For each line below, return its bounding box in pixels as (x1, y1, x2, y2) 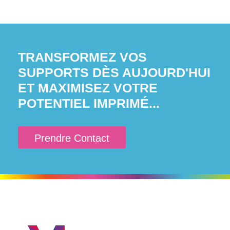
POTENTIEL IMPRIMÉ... (18, 95, 160, 110)
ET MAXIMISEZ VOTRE (18, 80, 158, 95)
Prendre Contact (34, 132, 109, 144)
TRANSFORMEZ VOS (18, 49, 147, 64)
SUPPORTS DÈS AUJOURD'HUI (18, 65, 210, 80)
